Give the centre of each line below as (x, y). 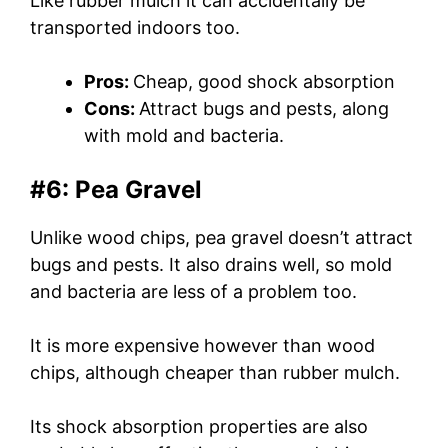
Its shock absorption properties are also (199, 427)
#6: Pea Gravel (116, 190)
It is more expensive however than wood (202, 346)
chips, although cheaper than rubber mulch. (215, 373)
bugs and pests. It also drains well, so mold (211, 265)
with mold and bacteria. (184, 136)
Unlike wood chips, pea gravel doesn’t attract (221, 238)
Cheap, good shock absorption (264, 82)
